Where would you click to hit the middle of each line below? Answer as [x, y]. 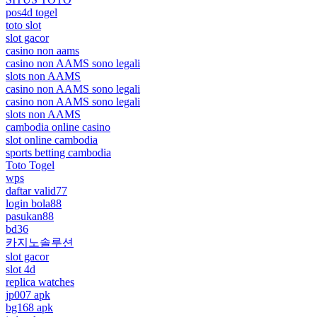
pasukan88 [30, 216]
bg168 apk [29, 307]
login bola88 [34, 203]
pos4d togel [31, 12]
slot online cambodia [52, 139]
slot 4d [21, 269]
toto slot [23, 25]
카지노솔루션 [40, 242]
